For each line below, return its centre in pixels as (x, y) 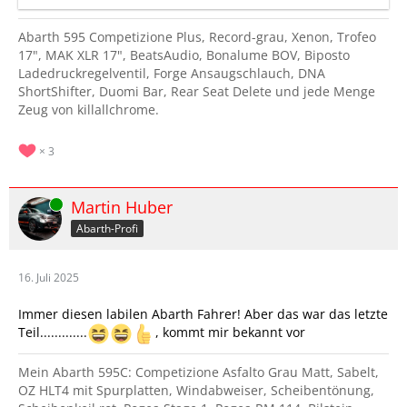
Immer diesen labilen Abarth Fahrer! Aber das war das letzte (203, 314)
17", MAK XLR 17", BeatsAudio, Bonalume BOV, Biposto (184, 55)
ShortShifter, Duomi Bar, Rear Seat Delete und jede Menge (197, 91)
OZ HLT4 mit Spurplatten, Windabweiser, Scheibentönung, (196, 390)
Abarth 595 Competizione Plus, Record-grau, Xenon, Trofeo (197, 37)
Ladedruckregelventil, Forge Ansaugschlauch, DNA (172, 73)
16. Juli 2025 (49, 278)
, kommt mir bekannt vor (230, 333)
